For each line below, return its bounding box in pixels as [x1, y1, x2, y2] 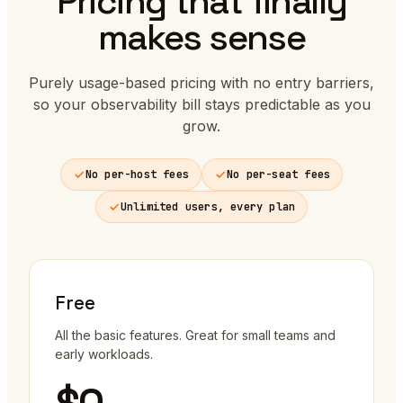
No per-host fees [85, 167, 189, 183]
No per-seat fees [227, 167, 331, 183]
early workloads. [55, 346, 153, 363]
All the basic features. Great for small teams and [55, 327, 336, 344]
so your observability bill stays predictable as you [32, 95, 371, 114]
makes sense [97, 14, 306, 61]
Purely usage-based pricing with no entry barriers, [29, 74, 374, 93]
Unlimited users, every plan [120, 200, 296, 215]
